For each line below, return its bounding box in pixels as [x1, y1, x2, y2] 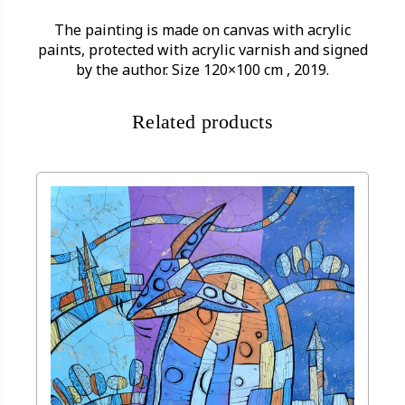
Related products [131, 110, 274, 134]
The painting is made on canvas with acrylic [54, 20, 351, 41]
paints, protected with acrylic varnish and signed [37, 40, 368, 61]
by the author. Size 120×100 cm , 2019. [76, 60, 329, 80]
